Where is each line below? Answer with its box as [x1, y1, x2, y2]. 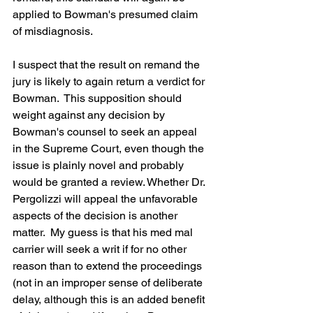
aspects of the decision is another [13, 209, 180, 222]
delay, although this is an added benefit [13, 293, 208, 306]
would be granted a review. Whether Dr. [13, 175, 208, 189]
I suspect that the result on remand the [13, 58, 203, 71]
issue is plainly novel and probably [13, 159, 187, 172]
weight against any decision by [13, 108, 168, 122]
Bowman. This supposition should [13, 92, 184, 105]
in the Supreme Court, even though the [13, 142, 207, 155]
